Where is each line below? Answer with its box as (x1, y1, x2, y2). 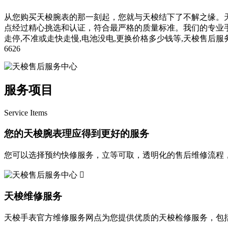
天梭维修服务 (4, 191, 62, 202)
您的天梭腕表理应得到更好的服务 (4, 128, 149, 139)
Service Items (4, 108, 47, 118)
